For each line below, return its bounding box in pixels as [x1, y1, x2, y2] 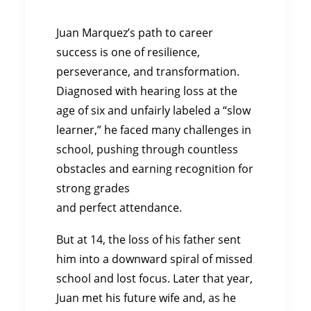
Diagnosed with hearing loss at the [56, 83, 237, 98]
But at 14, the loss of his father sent [56, 232, 241, 246]
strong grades [56, 180, 130, 195]
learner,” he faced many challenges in [56, 122, 251, 137]
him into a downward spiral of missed [56, 251, 253, 266]
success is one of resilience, [56, 44, 200, 59]
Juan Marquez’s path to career [56, 25, 213, 40]
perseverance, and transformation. [56, 64, 239, 78]
